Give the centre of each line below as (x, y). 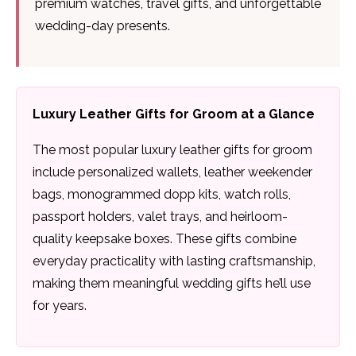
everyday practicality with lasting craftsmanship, (174, 261)
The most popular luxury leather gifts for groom (172, 150)
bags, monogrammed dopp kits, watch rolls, (162, 195)
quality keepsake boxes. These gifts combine (164, 239)
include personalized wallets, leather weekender (172, 172)
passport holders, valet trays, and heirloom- (160, 217)
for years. (60, 306)
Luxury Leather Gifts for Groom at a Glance (174, 114)
